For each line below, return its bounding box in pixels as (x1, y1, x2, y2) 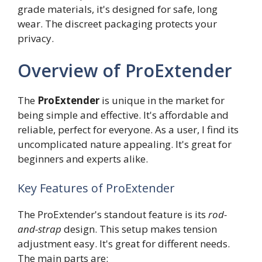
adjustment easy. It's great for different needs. (18, 236, 230, 250)
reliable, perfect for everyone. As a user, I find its (18, 123, 239, 136)
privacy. (18, 31, 54, 45)
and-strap (18, 222, 61, 236)
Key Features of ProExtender (18, 180, 175, 196)
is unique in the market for (99, 94, 225, 107)
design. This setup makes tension (61, 222, 217, 236)
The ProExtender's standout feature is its (18, 207, 208, 221)
